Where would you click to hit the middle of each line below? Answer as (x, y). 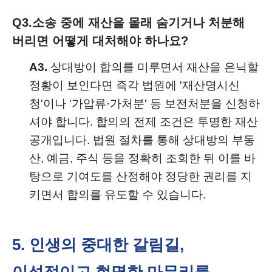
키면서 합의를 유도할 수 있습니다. (117, 195)
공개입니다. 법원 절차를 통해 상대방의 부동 (142, 140)
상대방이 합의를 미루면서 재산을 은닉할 (153, 67)
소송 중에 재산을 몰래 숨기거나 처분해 (138, 22)
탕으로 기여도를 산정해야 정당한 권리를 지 (141, 176)
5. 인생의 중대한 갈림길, (98, 245)
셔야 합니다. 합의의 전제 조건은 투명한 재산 (144, 122)
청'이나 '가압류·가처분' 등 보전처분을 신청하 (144, 104)
